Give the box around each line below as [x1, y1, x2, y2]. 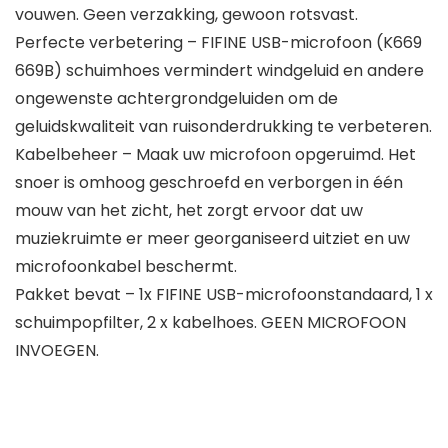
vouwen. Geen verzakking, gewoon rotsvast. [15, 3, 358, 27]
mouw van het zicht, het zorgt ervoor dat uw [15, 199, 363, 223]
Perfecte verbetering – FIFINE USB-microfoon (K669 [15, 31, 422, 55]
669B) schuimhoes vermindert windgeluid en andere [15, 59, 424, 83]
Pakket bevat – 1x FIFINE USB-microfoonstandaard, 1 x [15, 283, 433, 307]
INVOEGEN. [15, 339, 99, 363]
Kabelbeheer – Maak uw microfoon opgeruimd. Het [15, 143, 416, 167]
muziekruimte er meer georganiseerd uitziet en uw [15, 227, 410, 251]
